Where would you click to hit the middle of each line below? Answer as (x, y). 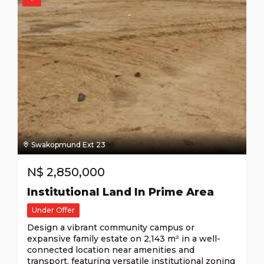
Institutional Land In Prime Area (121, 192)
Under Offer (53, 210)
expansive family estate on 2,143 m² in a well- (124, 239)
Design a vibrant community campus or (111, 228)
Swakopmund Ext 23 (67, 145)
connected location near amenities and (111, 250)
